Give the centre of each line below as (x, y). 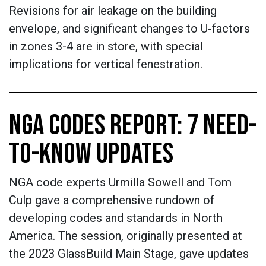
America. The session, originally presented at (126, 236)
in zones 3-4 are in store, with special (106, 46)
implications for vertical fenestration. (106, 64)
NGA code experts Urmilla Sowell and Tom (120, 182)
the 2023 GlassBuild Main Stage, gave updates (129, 254)
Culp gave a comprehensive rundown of (112, 200)
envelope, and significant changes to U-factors (129, 28)
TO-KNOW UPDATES (91, 154)
